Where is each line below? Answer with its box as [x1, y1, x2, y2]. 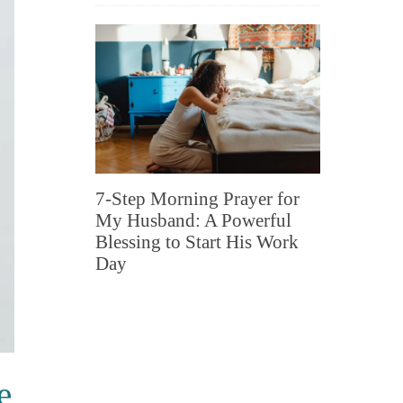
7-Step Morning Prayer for [95, 188, 300, 210]
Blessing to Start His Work [95, 231, 299, 254]
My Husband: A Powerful [95, 210, 291, 232]
